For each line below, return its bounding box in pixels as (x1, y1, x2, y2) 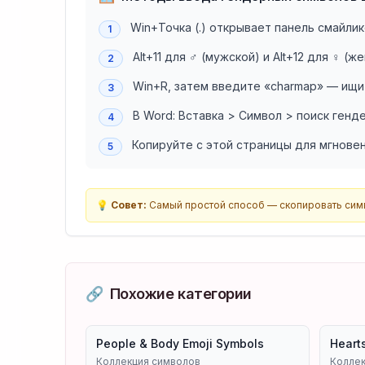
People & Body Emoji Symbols (96, 336, 264, 350)
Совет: (111, 199, 147, 211)
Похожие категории (109, 285, 252, 302)
